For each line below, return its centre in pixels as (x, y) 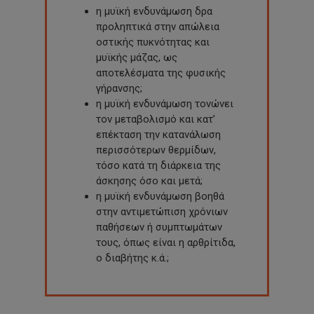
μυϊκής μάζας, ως (137, 58)
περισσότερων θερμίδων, (156, 150)
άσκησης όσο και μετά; (150, 181)
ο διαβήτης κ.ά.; (133, 258)
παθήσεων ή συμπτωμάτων (159, 227)
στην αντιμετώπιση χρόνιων (162, 212)
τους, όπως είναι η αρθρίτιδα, (166, 243)
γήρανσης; (120, 89)
